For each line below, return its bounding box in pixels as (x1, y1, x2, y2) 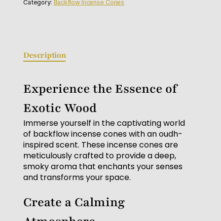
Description (23, 50, 66, 61)
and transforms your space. (23, 172, 131, 184)
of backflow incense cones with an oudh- (23, 128, 183, 140)
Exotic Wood (23, 100, 97, 117)
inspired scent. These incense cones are (23, 139, 179, 151)
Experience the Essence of (23, 80, 178, 98)
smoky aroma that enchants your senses (23, 161, 183, 173)
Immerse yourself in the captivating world (23, 117, 185, 129)
